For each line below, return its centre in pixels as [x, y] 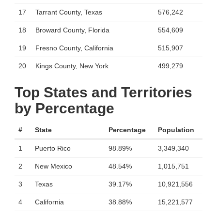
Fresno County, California [74, 48]
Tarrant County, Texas [69, 12]
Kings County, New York [72, 66]
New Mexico [54, 166]
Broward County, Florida [72, 30]
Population [176, 130]
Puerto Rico [53, 148]
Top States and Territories [103, 92]
